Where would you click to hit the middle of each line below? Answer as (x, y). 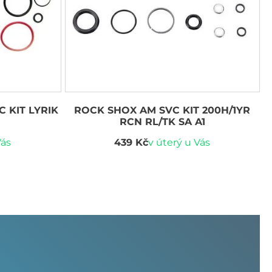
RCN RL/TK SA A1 (162, 121)
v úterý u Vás (179, 142)
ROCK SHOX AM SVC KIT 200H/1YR (162, 110)
